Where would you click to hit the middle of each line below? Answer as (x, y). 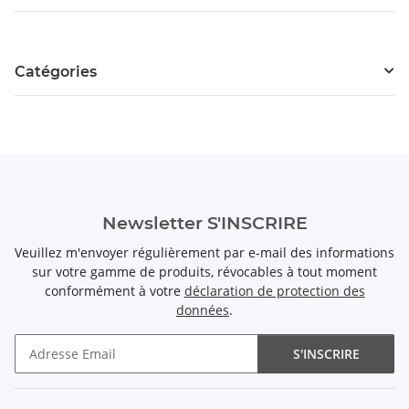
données (203, 309)
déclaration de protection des (274, 290)
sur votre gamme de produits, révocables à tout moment (204, 271)
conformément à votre (114, 290)
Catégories (56, 71)
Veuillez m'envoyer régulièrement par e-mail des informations (204, 252)
